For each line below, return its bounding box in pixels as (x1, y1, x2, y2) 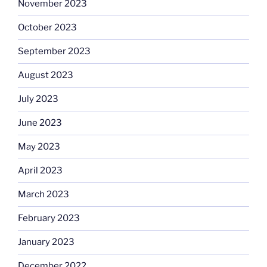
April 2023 (18, 165, 63, 176)
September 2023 (18, 46, 91, 57)
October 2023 (18, 22, 77, 33)
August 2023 (18, 70, 73, 81)
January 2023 (18, 237, 74, 248)
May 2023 (18, 141, 60, 153)
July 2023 (18, 94, 58, 105)
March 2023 (18, 189, 69, 200)
